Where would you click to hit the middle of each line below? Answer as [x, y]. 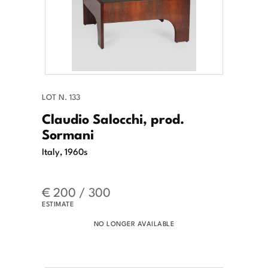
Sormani [68, 134]
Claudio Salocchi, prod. [113, 118]
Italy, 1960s [65, 151]
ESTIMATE [58, 204]
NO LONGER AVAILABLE [134, 223]
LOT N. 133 [61, 97]
